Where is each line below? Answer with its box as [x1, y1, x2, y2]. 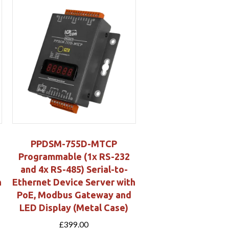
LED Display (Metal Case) [19, 202, 129, 213]
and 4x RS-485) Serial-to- [20, 164, 128, 174]
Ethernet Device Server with [12, 176, 136, 187]
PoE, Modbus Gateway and [16, 189, 131, 200]
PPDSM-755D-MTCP [31, 138, 118, 149]
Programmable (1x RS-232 [18, 151, 130, 162]
